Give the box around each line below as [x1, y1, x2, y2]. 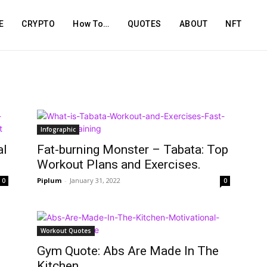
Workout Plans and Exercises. [37, 157, 201, 172]
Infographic [41, 125, 76, 133]
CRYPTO [21, 19, 55, 29]
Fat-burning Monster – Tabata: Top [37, 142, 228, 157]
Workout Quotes [41, 226, 91, 235]
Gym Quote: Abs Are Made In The [37, 244, 219, 258]
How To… [73, 19, 110, 29]
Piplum [37, 176, 61, 185]
